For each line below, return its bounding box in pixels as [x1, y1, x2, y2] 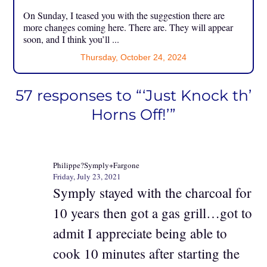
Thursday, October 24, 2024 [80, 52, 187, 62]
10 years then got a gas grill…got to [53, 204, 252, 222]
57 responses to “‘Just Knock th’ [15, 86, 252, 104]
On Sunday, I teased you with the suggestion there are [23, 9, 225, 21]
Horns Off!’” [91, 105, 176, 123]
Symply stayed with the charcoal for [53, 184, 252, 201]
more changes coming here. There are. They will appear [23, 21, 234, 33]
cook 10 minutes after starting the [53, 244, 240, 262]
